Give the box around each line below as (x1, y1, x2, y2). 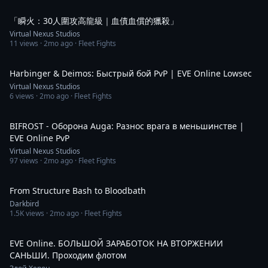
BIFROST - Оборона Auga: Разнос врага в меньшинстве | (10, 120, 244, 132)
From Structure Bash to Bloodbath (10, 185, 146, 196)
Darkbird (10, 199, 39, 209)
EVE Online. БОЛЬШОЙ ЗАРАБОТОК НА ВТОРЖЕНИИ (10, 237, 223, 249)
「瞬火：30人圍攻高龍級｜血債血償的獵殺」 (10, 15, 178, 26)
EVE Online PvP (10, 132, 69, 144)
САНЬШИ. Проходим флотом (10, 249, 126, 261)
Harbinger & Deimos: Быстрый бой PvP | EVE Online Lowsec (10, 68, 252, 79)
